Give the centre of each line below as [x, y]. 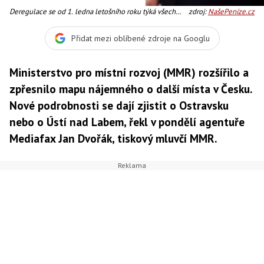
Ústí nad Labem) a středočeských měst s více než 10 [91, 34]
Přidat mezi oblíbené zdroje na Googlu [140, 38]
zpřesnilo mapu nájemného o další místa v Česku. [131, 89]
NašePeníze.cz [231, 11]
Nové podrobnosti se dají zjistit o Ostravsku [119, 105]
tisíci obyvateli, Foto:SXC [48, 45]
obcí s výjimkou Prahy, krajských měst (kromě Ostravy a [95, 23]
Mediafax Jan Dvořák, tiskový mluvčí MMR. [113, 138]
